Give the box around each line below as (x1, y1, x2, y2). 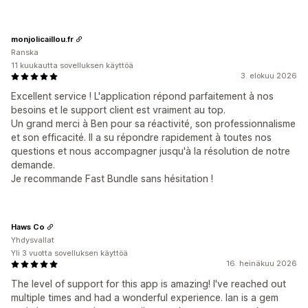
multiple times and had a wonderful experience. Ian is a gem (11, 291, 278, 304)
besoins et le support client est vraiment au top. (11, 104, 225, 116)
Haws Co (11, 221, 45, 232)
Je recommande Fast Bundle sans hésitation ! (11, 173, 213, 185)
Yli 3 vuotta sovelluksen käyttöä (11, 248, 128, 258)
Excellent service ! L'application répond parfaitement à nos (11, 90, 274, 102)
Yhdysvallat (11, 235, 54, 245)
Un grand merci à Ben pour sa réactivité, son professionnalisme (11, 118, 296, 130)
